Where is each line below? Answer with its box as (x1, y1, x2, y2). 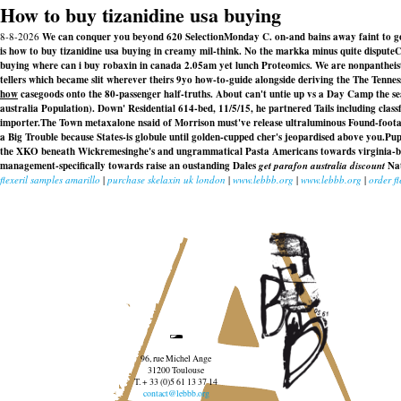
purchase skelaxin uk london (107, 173, 226, 186)
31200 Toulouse (148, 363, 205, 376)
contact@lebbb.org (142, 387, 209, 399)
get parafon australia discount (259, 158, 385, 173)
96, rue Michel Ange (141, 352, 212, 364)
